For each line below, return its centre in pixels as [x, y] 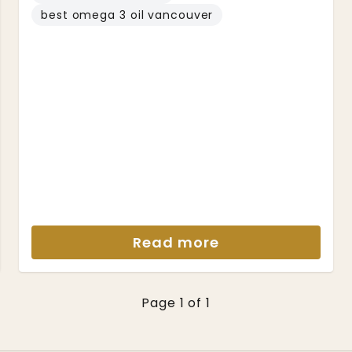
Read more [176, 242]
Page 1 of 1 [176, 303]
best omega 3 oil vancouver [127, 15]
